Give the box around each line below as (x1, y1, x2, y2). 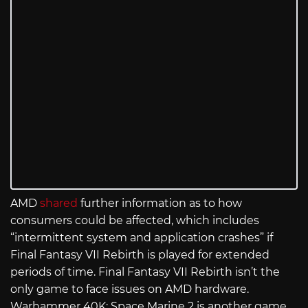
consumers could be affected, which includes (10, 214, 259, 228)
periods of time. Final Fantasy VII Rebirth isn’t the (10, 265, 280, 279)
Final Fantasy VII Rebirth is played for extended (10, 248, 269, 262)
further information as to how (78, 197, 242, 210)
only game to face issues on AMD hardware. (10, 283, 249, 296)
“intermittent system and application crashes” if (10, 231, 273, 245)
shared (40, 197, 78, 210)
